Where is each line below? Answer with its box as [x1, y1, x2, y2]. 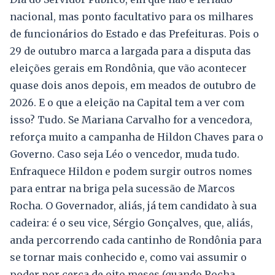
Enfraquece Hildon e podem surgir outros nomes [10, 165, 252, 178]
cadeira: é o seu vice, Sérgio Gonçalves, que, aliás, [10, 217, 253, 230]
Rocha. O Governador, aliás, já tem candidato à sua [10, 199, 257, 212]
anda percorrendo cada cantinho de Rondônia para [10, 234, 261, 247]
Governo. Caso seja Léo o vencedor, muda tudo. [10, 148, 239, 161]
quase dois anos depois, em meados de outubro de [10, 79, 256, 92]
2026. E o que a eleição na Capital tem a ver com [10, 96, 244, 109]
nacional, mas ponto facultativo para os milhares [10, 10, 254, 23]
